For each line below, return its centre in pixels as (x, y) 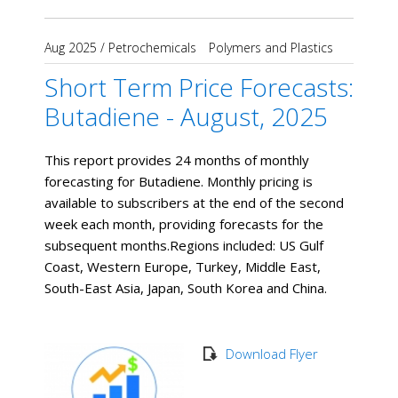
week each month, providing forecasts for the (184, 223)
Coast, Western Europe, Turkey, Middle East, (183, 266)
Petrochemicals (152, 47)
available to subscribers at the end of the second (194, 202)
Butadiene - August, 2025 (186, 116)
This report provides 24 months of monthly (177, 159)
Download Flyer (271, 353)
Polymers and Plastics (271, 47)
